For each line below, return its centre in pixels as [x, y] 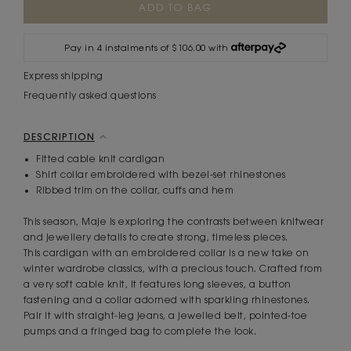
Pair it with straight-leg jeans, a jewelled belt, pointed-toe [165, 316]
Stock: [36, 15]
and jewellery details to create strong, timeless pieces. [156, 237]
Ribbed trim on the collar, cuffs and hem [135, 190]
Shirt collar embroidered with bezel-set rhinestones [161, 175]
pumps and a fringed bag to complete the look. [140, 331]
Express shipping [63, 76]
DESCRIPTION [59, 137]
